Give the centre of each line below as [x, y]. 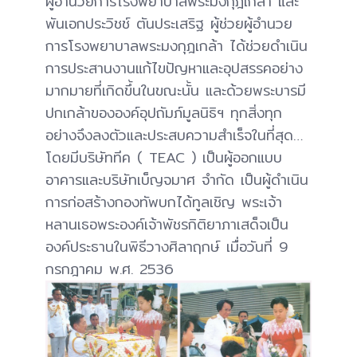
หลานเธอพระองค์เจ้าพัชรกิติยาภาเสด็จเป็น [167, 225]
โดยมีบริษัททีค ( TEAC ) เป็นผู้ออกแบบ [164, 158]
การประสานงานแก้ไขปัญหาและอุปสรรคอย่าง [174, 69]
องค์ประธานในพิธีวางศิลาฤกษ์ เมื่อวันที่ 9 [167, 247]
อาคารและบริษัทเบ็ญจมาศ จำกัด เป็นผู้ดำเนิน [177, 180]
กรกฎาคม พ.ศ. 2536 [110, 269]
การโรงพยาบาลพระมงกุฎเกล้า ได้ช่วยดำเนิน [177, 46]
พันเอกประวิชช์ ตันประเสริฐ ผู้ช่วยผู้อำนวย [169, 24]
